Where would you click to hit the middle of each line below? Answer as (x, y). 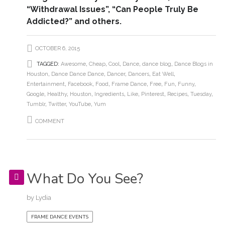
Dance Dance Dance (77, 74)
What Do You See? (85, 179)
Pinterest (152, 94)
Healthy (57, 94)
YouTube (80, 104)
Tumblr (36, 104)
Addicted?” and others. (74, 22)
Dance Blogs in (193, 64)
